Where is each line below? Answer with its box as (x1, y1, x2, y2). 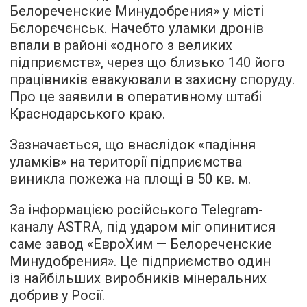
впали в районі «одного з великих (10, 37, 232, 53)
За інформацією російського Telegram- (10, 201, 263, 218)
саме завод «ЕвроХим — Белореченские (10, 236, 272, 252)
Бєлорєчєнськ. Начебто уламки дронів (10, 20, 264, 36)
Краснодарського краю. (10, 106, 165, 122)
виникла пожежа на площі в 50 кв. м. (10, 171, 251, 187)
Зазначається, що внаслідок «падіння (10, 136, 256, 153)
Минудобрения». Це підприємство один (10, 253, 271, 269)
